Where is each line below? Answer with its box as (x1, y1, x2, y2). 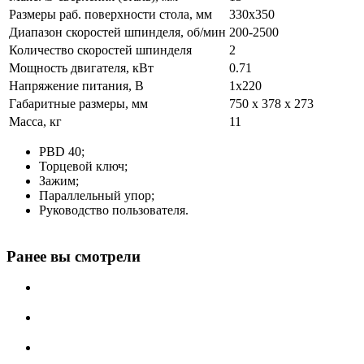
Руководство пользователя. (39, 202, 188, 217)
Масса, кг (9, 114, 62, 128)
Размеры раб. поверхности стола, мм (9, 6, 212, 21)
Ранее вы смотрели (6, 247, 141, 265)
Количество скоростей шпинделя (9, 42, 192, 57)
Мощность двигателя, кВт (9, 60, 154, 75)
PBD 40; (39, 144, 84, 158)
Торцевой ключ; (39, 158, 128, 173)
